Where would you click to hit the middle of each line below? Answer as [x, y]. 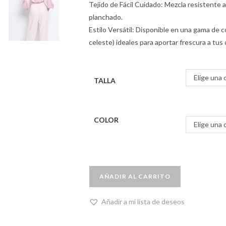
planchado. [106, 17]
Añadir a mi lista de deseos [143, 202]
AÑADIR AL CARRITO [135, 176]
